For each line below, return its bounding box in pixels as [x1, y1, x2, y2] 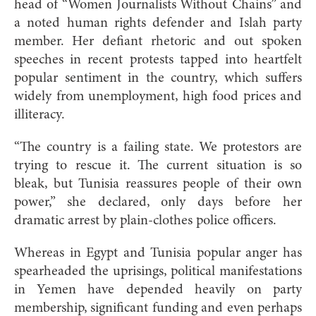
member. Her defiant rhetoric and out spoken [14, 34, 302, 49]
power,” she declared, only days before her [14, 195, 302, 209]
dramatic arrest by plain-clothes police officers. [14, 213, 276, 228]
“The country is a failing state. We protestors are [14, 140, 302, 154]
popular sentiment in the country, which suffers [14, 71, 302, 85]
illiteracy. [14, 107, 65, 122]
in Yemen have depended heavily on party [14, 282, 302, 297]
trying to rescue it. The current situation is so [14, 158, 302, 173]
